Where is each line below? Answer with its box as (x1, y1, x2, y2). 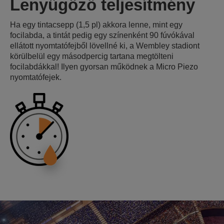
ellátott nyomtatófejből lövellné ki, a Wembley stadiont (10, 41, 199, 50)
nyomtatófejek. (10, 73, 61, 81)
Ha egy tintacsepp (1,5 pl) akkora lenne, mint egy (10, 20, 182, 29)
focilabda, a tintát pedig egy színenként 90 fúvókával (10, 31, 194, 39)
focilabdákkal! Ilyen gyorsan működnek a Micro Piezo (10, 62, 198, 71)
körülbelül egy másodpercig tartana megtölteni (10, 52, 173, 60)
